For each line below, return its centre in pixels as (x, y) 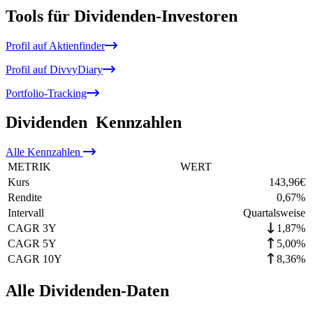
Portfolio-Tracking (46, 93)
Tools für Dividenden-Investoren (122, 16)
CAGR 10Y (35, 259)
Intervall (26, 213)
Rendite (25, 198)
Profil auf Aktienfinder (55, 45)
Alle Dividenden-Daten (87, 291)
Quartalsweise (274, 213)
